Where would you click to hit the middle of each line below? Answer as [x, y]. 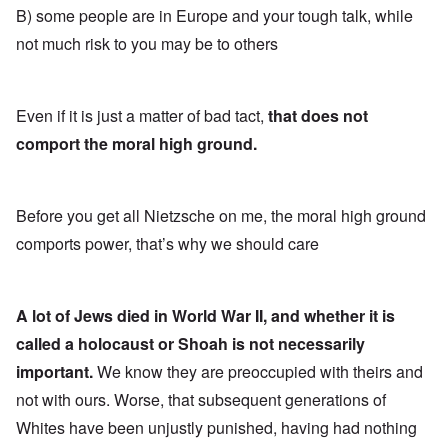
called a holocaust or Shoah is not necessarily [190, 343]
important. [54, 371]
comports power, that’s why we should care [167, 243]
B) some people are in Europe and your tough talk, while [214, 15]
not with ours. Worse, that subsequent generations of [201, 399]
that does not [318, 115]
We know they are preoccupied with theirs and [258, 371]
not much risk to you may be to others [147, 43]
